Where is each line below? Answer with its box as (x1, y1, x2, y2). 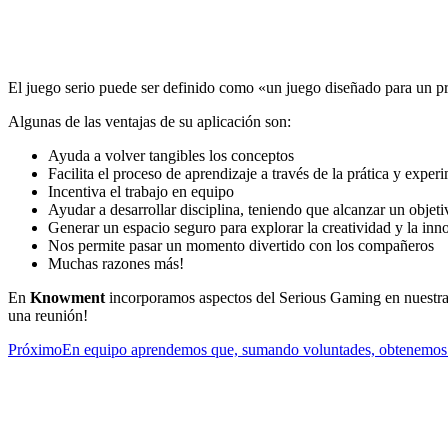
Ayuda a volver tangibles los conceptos (48, 146, 294, 164)
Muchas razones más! (48, 254, 184, 272)
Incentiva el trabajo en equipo (48, 182, 234, 200)
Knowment (30, 288, 105, 306)
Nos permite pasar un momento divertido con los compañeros (48, 236, 434, 254)
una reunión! (8, 306, 88, 324)
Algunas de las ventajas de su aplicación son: (8, 112, 291, 130)
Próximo (8, 340, 62, 358)
